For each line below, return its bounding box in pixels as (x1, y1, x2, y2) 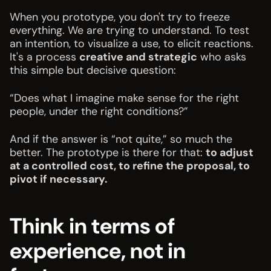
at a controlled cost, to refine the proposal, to (10, 158, 250, 174)
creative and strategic (79, 50, 197, 65)
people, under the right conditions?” (10, 104, 188, 119)
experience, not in (10, 237, 186, 266)
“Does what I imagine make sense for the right (10, 91, 239, 106)
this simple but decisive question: (10, 63, 176, 78)
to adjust (206, 145, 253, 160)
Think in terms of (10, 212, 175, 241)
